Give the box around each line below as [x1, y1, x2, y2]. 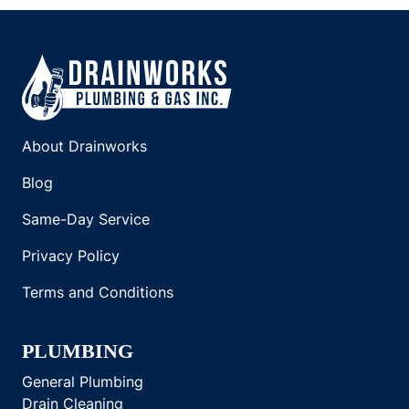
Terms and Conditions [22, 282, 173, 303]
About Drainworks [22, 136, 147, 157]
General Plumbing [22, 372, 143, 393]
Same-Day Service [22, 209, 150, 230]
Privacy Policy [22, 246, 120, 267]
